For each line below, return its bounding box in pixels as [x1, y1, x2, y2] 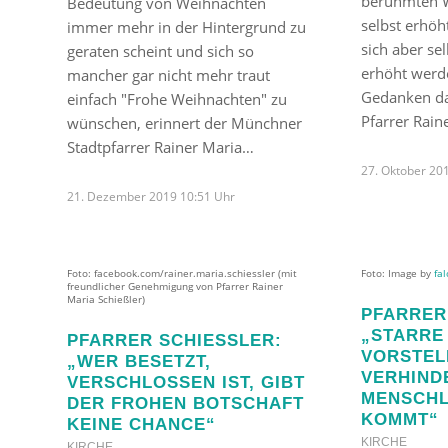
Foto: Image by [361, 266, 435, 280]
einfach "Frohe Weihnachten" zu [67, 88, 287, 109]
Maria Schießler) [67, 292, 145, 306]
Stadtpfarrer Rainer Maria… [67, 136, 254, 157]
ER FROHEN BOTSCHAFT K [67, 393, 304, 412]
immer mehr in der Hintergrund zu [67, 16, 306, 37]
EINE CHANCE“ [67, 414, 206, 433]
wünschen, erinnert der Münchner [67, 112, 302, 133]
